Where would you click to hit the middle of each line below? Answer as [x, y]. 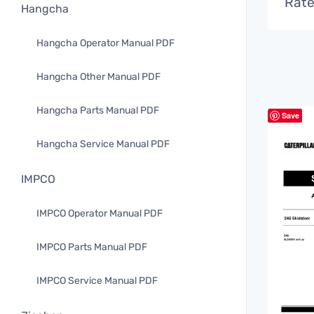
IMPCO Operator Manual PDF [100, 213]
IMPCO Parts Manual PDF [92, 247]
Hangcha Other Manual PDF [98, 77]
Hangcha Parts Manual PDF [98, 110]
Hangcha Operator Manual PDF [105, 43]
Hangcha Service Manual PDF [103, 144]
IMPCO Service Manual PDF [97, 281]
